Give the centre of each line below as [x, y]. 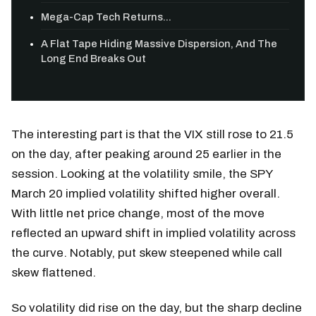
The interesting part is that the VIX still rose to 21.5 [152, 134]
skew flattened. [54, 272]
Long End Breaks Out [94, 58]
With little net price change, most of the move [138, 213]
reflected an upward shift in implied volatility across [153, 233]
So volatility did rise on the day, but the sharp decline [157, 308]
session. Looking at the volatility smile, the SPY [142, 174]
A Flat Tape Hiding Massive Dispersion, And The [159, 43]
